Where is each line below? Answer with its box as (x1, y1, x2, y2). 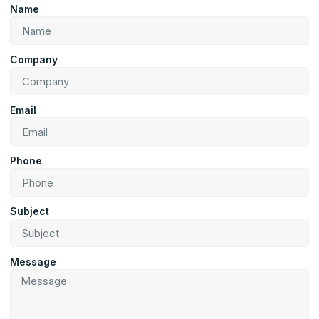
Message (10, 256, 56, 268)
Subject (10, 205, 49, 218)
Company (10, 53, 58, 66)
